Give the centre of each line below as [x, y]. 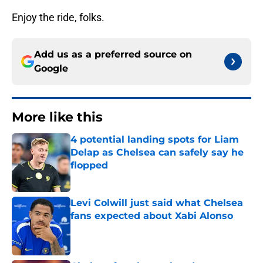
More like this [57, 117]
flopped [89, 166]
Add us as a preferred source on [113, 55]
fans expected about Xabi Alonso [152, 216]
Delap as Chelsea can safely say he [157, 153]
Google [51, 69]
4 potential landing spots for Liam [155, 140]
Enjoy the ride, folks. [58, 18]
